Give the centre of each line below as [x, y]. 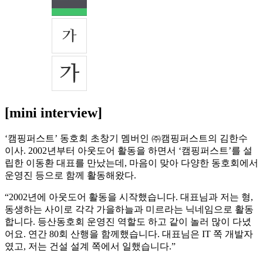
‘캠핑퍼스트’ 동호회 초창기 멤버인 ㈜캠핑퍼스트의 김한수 [126, 139]
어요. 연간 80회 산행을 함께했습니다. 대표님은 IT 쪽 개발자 [129, 234]
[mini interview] [53, 113]
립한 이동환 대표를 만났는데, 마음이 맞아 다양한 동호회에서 [131, 163]
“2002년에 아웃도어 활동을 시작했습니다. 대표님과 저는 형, [129, 197]
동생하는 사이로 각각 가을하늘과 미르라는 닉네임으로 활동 [129, 210]
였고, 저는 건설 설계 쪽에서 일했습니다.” [90, 247]
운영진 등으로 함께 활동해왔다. [70, 176]
